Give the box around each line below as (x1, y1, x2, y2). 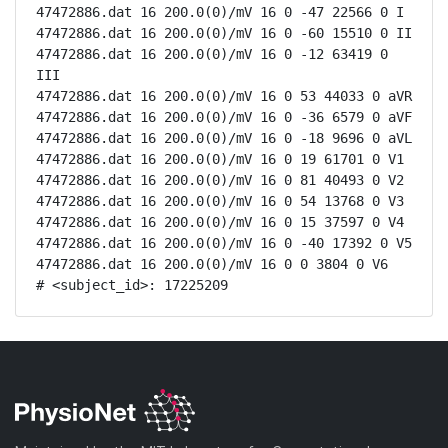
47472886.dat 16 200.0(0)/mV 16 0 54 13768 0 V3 (36, 193, 404, 209)
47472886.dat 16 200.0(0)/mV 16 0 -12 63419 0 (36, 46, 388, 62)
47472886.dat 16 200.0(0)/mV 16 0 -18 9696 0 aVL (36, 130, 412, 146)
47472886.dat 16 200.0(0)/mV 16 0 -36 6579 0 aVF (36, 109, 412, 125)
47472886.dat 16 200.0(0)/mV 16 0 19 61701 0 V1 (36, 151, 404, 167)
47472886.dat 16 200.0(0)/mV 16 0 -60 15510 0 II (36, 25, 412, 41)
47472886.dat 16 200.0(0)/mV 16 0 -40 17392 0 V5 (36, 235, 412, 251)
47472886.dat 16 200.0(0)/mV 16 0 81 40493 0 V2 (36, 172, 404, 188)
